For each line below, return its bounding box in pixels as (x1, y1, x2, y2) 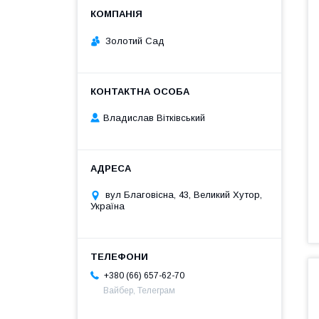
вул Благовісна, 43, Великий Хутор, (105, 189, 262, 201)
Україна (90, 201, 125, 212)
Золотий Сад (105, 35, 164, 46)
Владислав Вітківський (103, 113, 205, 124)
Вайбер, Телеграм (103, 286, 175, 296)
